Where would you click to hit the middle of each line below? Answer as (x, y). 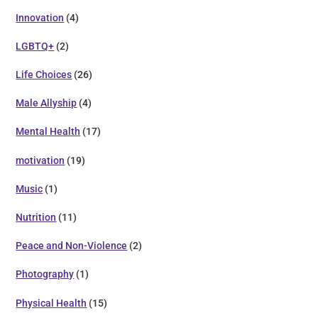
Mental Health (48, 132)
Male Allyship (46, 103)
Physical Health (51, 303)
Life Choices (44, 75)
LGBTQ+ (35, 46)
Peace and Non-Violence (72, 246)
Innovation (40, 17)
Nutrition (36, 217)
